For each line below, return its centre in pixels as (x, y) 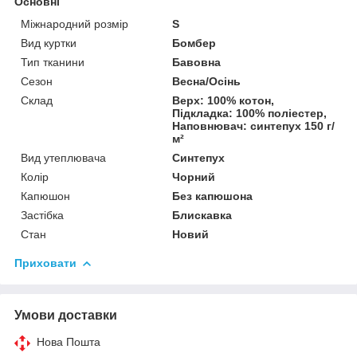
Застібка (42, 215)
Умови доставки (66, 315)
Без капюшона (213, 196)
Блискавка (202, 215)
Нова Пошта (69, 341)
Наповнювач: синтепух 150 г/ (254, 126)
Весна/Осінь (207, 81)
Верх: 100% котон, (224, 100)
